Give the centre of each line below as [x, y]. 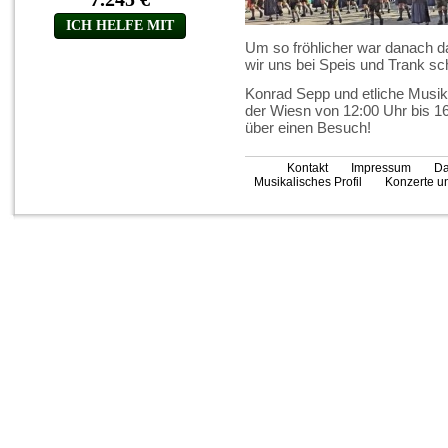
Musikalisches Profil [307, 182]
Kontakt [307, 168]
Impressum [380, 168]
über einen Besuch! [308, 127]
